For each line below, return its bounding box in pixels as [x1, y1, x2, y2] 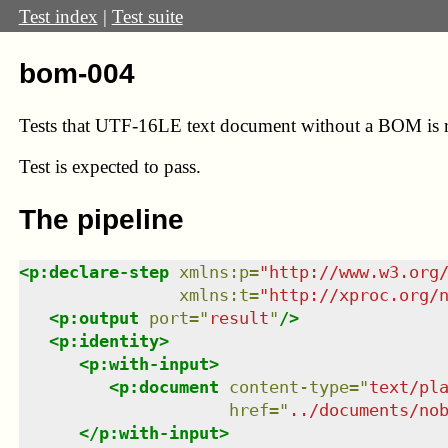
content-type [228, 376, 349, 397]
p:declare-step [28, 261, 169, 282]
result [208, 307, 269, 328]
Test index [18, 5, 98, 27]
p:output [58, 307, 139, 328]
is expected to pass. [54, 156, 201, 178]
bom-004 [18, 57, 135, 89]
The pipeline [18, 203, 184, 235]
